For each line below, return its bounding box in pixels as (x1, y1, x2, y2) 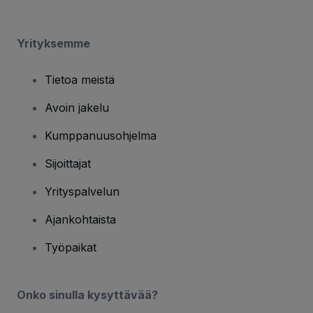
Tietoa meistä (45, 72, 115, 87)
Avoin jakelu (45, 100, 109, 115)
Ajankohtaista (45, 212, 116, 226)
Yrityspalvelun (45, 184, 119, 198)
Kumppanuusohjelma (45, 128, 156, 143)
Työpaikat (45, 240, 96, 254)
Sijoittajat (45, 156, 91, 170)
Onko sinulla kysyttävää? (17, 287, 158, 302)
